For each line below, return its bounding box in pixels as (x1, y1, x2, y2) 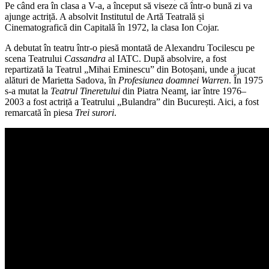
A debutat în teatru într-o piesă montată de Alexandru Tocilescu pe (5, 43, 255, 53)
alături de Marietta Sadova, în (5, 75, 118, 86)
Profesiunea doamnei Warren (118, 75, 229, 86)
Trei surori (75, 107, 114, 118)
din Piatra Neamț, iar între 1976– (120, 86, 246, 97)
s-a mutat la (5, 86, 50, 97)
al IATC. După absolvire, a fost (106, 53, 226, 64)
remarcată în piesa (5, 107, 75, 118)
